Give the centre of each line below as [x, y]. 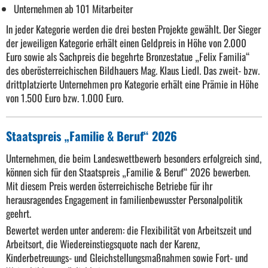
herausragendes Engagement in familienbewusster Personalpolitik [124, 200]
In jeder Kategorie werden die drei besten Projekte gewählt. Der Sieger [133, 29]
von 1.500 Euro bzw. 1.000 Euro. [65, 98]
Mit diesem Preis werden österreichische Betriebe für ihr [109, 186]
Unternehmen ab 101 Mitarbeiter [73, 9]
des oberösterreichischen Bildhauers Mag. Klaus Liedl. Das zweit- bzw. [133, 71]
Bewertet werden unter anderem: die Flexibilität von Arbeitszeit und [129, 230]
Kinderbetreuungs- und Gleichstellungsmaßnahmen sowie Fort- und [127, 258]
